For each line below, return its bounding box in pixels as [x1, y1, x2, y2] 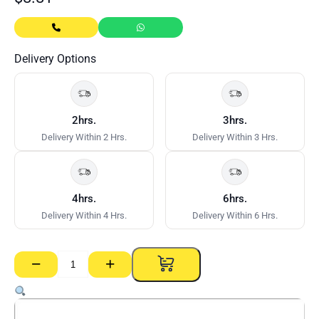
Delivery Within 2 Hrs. [41, 132, 127, 143]
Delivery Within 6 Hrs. [192, 210, 278, 221]
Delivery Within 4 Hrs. [41, 210, 127, 221]
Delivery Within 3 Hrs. [192, 132, 278, 143]
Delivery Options [14, 52, 96, 66]
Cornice [14, 263, 51, 277]
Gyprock [14, 276, 55, 291]
